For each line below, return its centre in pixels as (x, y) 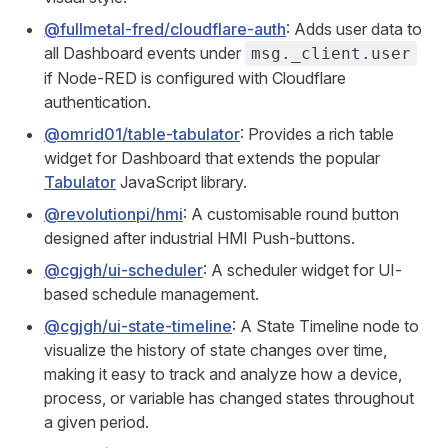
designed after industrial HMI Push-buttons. (199, 238)
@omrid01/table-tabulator (142, 134)
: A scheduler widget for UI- (302, 270)
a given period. (96, 422)
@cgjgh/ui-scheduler (123, 270)
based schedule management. (151, 294)
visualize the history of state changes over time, (215, 350)
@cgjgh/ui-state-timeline (138, 326)
